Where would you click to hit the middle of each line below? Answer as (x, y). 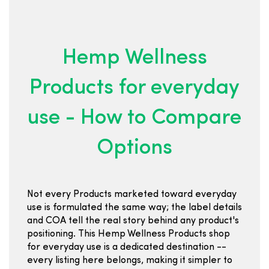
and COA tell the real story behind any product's (133, 221)
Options (134, 149)
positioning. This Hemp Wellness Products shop (128, 234)
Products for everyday (134, 89)
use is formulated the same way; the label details (134, 208)
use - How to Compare (134, 119)
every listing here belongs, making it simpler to (130, 261)
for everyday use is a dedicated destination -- (127, 247)
